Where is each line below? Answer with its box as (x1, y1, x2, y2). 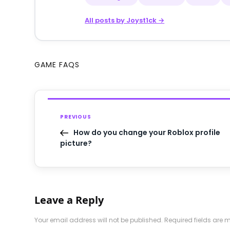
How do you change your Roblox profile (73, 127, 221, 138)
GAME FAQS (34, 59, 80, 70)
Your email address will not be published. (34, 215, 163, 224)
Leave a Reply (34, 193, 104, 207)
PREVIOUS (60, 112, 91, 121)
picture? (60, 138, 92, 148)
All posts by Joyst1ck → (85, 15, 165, 25)
